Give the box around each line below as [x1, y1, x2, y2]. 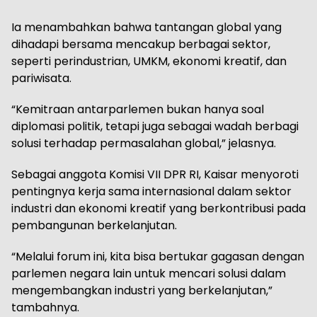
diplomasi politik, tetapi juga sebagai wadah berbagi [11, 117, 299, 134]
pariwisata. [11, 69, 71, 86]
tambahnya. [11, 299, 79, 316]
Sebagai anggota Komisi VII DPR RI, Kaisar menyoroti [11, 166, 299, 183]
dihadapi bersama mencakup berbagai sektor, [11, 35, 270, 52]
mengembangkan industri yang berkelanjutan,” [11, 282, 272, 299]
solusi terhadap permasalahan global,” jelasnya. [11, 134, 276, 151]
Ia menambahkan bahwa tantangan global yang [11, 18, 282, 35]
